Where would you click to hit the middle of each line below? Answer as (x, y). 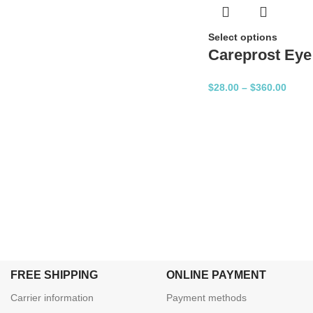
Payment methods (207, 297)
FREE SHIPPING (54, 275)
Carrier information (52, 297)
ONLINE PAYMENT (217, 275)
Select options (242, 37)
